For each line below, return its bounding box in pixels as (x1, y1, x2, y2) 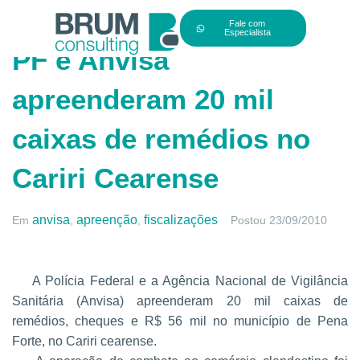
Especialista (223, 27, 271, 38)
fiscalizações (144, 213, 218, 227)
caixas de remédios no (12, 123, 310, 154)
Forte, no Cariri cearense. (12, 334, 157, 348)
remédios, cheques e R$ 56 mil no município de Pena (12, 314, 348, 328)
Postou (231, 214, 269, 227)
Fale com (229, 18, 266, 29)
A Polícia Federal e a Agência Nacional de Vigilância (12, 274, 348, 288)
